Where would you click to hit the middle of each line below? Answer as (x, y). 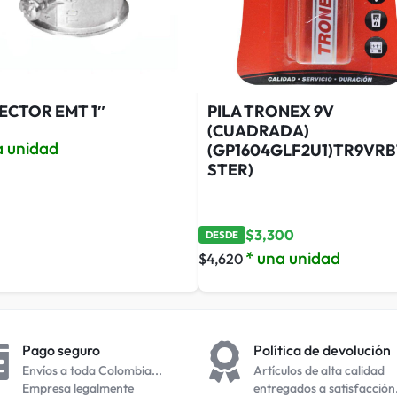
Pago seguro (61, 350)
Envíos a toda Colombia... (92, 370)
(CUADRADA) (258, 130)
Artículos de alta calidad (319, 370)
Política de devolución (322, 350)
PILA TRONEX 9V (271, 111)
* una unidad (293, 257)
